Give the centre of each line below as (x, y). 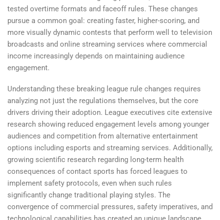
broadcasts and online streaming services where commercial (107, 44)
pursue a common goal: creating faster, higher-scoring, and (103, 20)
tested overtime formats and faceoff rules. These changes (103, 9)
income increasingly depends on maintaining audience (96, 56)
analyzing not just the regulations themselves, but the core (103, 101)
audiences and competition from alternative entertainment (103, 136)
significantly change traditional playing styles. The (89, 195)
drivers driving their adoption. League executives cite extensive (110, 113)
